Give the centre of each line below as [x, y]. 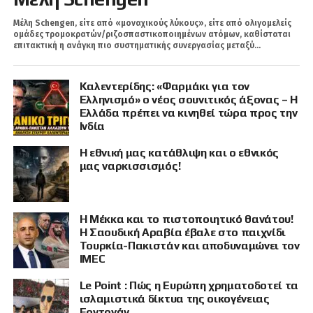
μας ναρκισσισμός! [130, 166]
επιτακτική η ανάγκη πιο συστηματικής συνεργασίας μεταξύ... [137, 45]
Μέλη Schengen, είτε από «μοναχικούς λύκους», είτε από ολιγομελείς [152, 23]
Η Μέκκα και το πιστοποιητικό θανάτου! [186, 219]
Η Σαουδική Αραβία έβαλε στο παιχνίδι [183, 232]
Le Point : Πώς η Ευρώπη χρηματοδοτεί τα [189, 285]
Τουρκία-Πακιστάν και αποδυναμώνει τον [189, 245]
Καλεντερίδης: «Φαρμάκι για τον [165, 86]
